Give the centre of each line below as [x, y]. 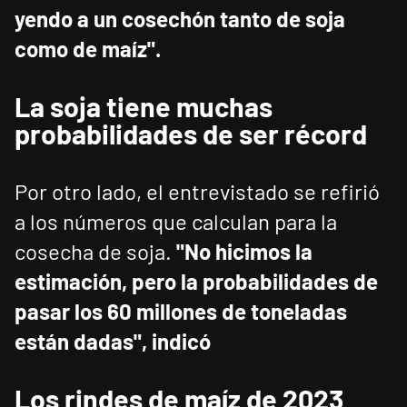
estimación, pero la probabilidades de [196, 282]
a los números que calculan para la [176, 222]
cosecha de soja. [93, 252]
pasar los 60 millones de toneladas [181, 312]
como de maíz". [88, 49]
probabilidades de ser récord [191, 134]
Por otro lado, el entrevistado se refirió [197, 192]
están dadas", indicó [113, 342]
